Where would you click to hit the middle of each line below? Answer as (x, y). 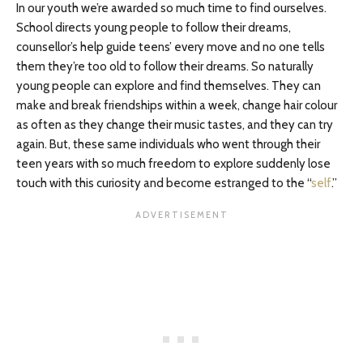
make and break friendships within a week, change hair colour (177, 105)
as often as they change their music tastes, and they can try (175, 125)
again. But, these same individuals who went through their (168, 144)
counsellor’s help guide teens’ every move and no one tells (171, 47)
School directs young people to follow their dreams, (154, 28)
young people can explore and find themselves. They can (169, 86)
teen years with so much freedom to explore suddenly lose (173, 164)
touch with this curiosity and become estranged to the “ (164, 183)
